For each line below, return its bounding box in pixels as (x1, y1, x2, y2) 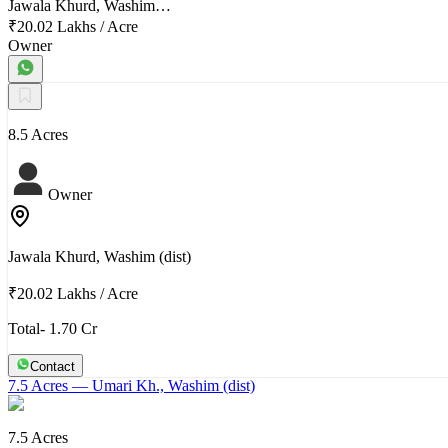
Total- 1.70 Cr (8, 319, 97, 337)
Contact (30, 358, 75, 374)
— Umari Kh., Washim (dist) (68, 376, 255, 394)
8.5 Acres (8, 125, 68, 143)
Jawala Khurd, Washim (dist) (8, 247, 191, 265)
